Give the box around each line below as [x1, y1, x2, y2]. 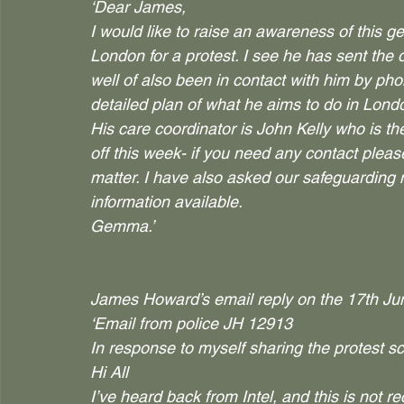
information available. [90, 192, 243, 211]
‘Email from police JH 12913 [90, 314, 292, 333]
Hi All [90, 363, 128, 381]
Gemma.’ [90, 216, 154, 235]
